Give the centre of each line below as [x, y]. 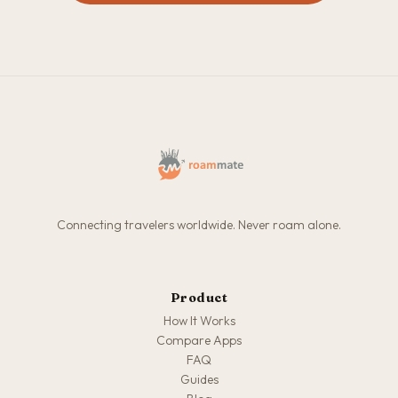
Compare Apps [199, 340]
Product [199, 298]
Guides [199, 379]
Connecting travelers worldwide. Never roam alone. [199, 225]
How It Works [199, 321]
